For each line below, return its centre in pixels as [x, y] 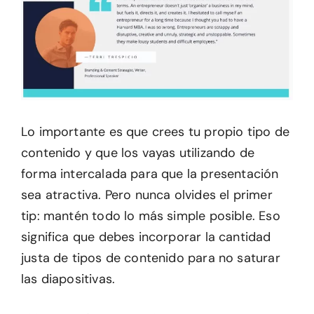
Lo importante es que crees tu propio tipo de [155, 132]
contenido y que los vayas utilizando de [138, 153]
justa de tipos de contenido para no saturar [151, 258]
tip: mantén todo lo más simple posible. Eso [151, 216]
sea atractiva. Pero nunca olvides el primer [147, 195]
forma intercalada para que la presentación [150, 174]
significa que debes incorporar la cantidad [146, 237]
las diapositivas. [68, 279]
